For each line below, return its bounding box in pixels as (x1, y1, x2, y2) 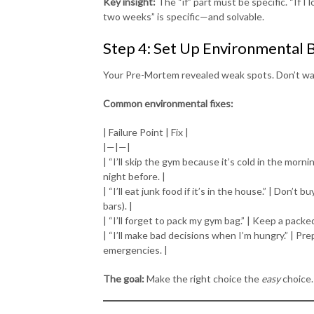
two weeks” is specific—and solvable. (103, 10, 264, 22)
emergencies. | (103, 243, 168, 256)
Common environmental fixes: (103, 97, 233, 109)
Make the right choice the (144, 272, 261, 285)
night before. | (103, 170, 165, 182)
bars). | (103, 199, 132, 212)
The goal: (103, 272, 144, 285)
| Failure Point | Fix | (103, 125, 189, 138)
